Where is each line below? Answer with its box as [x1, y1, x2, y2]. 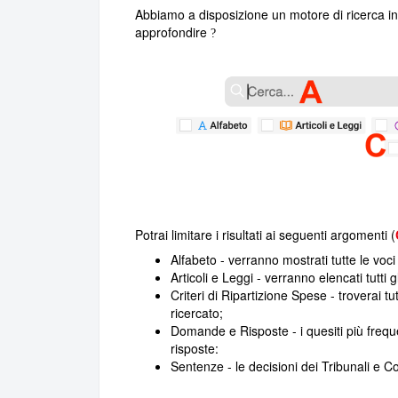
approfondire [135, 22, 211, 41]
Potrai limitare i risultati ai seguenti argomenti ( [135, 226, 395, 244]
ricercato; [171, 304, 223, 322]
